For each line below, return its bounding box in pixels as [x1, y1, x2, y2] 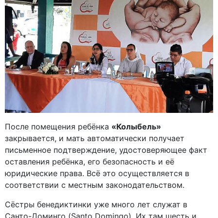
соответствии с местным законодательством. [5, 180, 184, 190]
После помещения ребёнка [5, 122, 111, 132]
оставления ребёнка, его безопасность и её [5, 157, 174, 167]
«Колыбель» [111, 122, 161, 132]
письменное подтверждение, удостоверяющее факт [5, 145, 207, 155]
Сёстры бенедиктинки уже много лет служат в [5, 200, 187, 210]
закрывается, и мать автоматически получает [5, 133, 184, 144]
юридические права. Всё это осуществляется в [5, 168, 189, 179]
